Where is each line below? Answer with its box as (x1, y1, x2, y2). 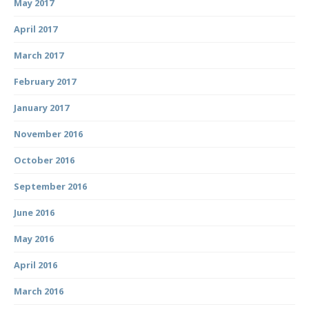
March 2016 (14, 284, 63, 297)
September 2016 (14, 179, 87, 192)
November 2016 (14, 127, 83, 140)
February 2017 (14, 74, 76, 88)
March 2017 (14, 48, 63, 61)
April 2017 (14, 22, 57, 35)
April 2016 (14, 258, 57, 271)
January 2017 (14, 101, 69, 114)
